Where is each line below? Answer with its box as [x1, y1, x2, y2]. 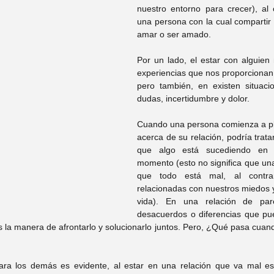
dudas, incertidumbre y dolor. [137, 94, 252, 103]
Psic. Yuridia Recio [70, 53, 141, 63]
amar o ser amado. [137, 29, 213, 39]
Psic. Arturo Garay [80, 102, 150, 112]
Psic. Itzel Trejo [89, 4, 148, 14]
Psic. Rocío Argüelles [69, 150, 150, 161]
